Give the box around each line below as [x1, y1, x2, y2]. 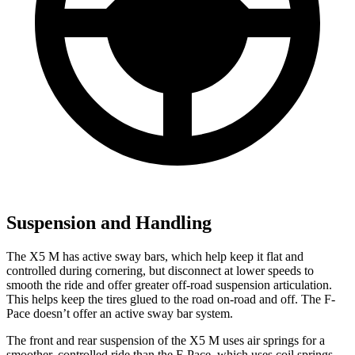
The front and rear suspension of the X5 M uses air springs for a [6, 334, 325, 348]
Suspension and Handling [6, 212, 212, 234]
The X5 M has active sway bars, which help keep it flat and [6, 250, 303, 264]
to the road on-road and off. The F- [161, 292, 335, 307]
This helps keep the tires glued [6, 292, 161, 307]
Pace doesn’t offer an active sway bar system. [6, 307, 233, 321]
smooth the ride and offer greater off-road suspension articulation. [6, 278, 332, 292]
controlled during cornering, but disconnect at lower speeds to [6, 264, 314, 278]
